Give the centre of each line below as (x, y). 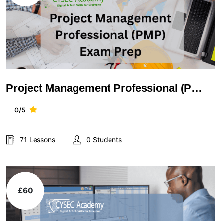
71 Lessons (37, 139)
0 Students (104, 139)
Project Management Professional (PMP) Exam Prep (197, 88)
